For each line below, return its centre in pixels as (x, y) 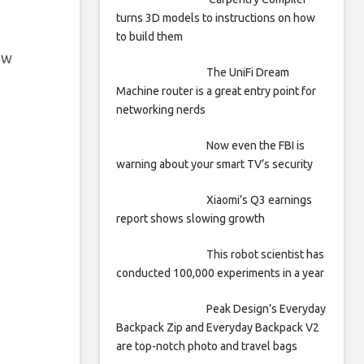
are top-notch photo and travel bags (207, 346)
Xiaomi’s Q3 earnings (259, 200)
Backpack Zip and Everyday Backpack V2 (218, 327)
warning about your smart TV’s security (214, 164)
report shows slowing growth (191, 219)
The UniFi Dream (247, 72)
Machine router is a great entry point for (216, 91)
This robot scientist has (265, 254)
